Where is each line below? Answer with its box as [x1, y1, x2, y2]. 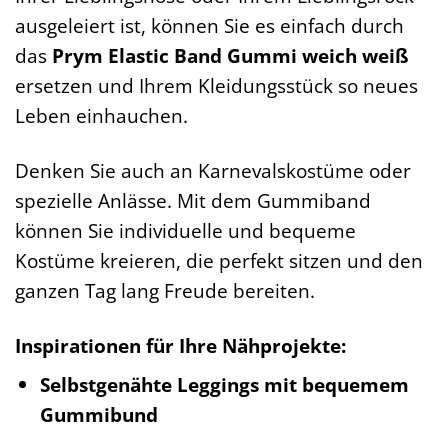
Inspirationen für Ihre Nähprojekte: [15, 331, 346, 359]
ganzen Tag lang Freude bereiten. [15, 276, 315, 304]
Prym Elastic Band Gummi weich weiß [52, 41, 409, 69]
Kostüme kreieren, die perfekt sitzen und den [15, 246, 423, 274]
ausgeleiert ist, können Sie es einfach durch [15, 11, 404, 39]
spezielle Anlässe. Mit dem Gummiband [15, 186, 371, 214]
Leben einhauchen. [15, 101, 188, 129]
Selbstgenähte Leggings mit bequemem [39, 371, 409, 399]
